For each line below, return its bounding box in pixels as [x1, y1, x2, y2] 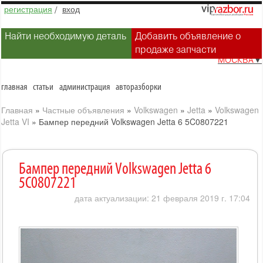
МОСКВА [218, 55, 254, 65]
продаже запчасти [135, 43, 216, 55]
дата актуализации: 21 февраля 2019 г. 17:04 [75, 192, 251, 204]
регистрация [4, 3, 52, 15]
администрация [59, 82, 110, 92]
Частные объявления [42, 104, 124, 116]
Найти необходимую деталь [5, 30, 126, 42]
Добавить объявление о [135, 30, 241, 42]
